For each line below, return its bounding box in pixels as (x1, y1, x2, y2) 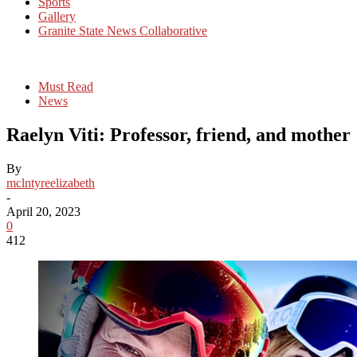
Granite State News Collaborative (38, 24, 207, 37)
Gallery (38, 10, 76, 23)
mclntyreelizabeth (6, 175, 95, 190)
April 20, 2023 (6, 204, 80, 218)
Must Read (38, 80, 93, 93)
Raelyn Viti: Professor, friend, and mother (6, 124, 351, 145)
